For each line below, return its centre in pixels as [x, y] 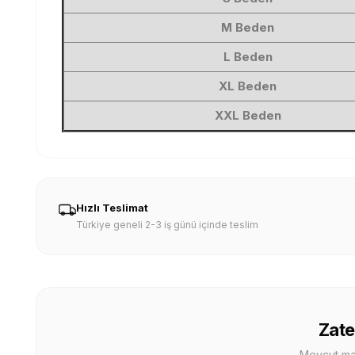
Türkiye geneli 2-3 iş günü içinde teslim [168, 225]
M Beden [248, 27]
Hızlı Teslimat [113, 208]
